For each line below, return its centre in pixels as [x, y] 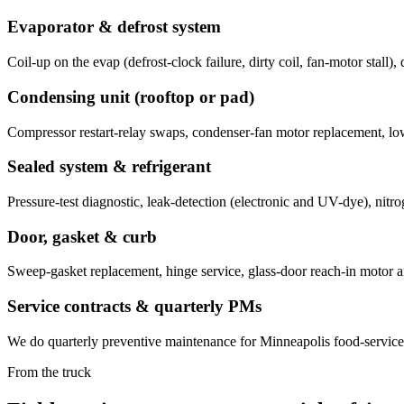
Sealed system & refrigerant [109, 167]
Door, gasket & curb [82, 236]
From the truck [49, 372]
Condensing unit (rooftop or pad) [131, 96]
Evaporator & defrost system [114, 27]
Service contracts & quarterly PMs [134, 307]
